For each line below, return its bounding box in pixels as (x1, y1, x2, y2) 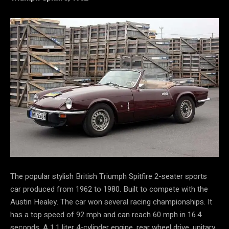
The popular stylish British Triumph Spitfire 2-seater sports (10, 170, 207, 182)
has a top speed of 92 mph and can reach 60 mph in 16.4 (10, 209, 201, 220)
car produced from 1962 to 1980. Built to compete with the (10, 183, 208, 195)
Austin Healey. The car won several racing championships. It (10, 196, 212, 208)
